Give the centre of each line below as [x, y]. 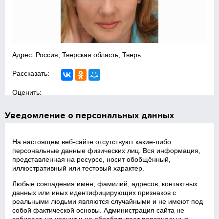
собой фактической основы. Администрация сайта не [99, 210]
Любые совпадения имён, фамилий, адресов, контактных [105, 184]
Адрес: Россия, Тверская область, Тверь [77, 55]
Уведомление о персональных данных [90, 115]
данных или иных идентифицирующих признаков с [94, 193]
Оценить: [27, 92]
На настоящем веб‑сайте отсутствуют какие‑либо [92, 142]
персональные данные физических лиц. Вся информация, [107, 151]
